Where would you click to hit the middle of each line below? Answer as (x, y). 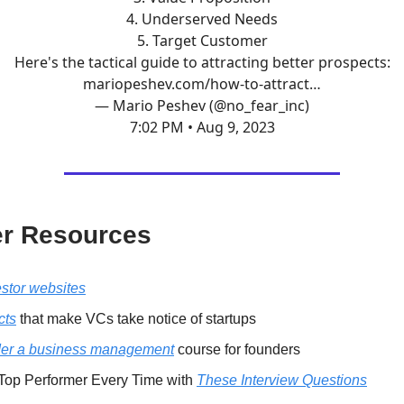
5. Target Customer (202, 41)
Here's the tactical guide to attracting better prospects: (202, 62)
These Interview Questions (282, 380)
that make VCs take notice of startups (136, 319)
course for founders (237, 349)
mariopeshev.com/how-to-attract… (202, 84)
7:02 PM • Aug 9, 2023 (202, 127)
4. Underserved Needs (202, 19)
